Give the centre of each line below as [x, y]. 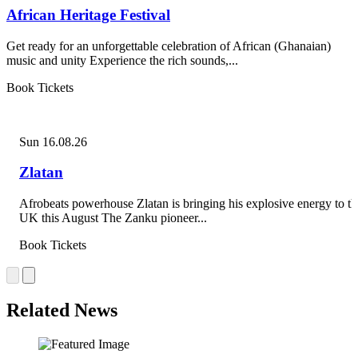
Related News [62, 310]
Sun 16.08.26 [53, 141]
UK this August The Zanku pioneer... [113, 218]
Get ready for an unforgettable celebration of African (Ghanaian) [169, 46]
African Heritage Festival [88, 15]
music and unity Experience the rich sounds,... [122, 60]
